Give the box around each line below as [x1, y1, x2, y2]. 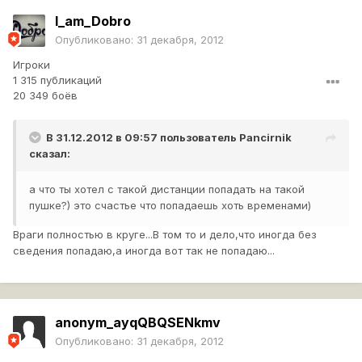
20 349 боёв [13, 89, 78, 103]
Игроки [13, 58, 50, 72]
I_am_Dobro [55, 13, 131, 30]
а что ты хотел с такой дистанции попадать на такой [29, 183, 305, 196]
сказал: [29, 147, 70, 161]
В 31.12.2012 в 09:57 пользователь [46, 131, 239, 145]
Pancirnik [239, 131, 292, 145]
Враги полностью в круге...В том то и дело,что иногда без [13, 228, 317, 242]
